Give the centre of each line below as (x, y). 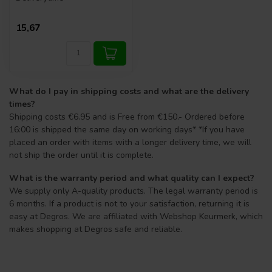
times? (22, 104)
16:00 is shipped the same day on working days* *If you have (127, 129)
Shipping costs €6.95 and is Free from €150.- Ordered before (127, 117)
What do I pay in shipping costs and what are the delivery (129, 91)
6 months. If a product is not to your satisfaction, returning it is (129, 203)
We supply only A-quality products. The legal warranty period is (134, 191)
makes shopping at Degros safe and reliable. (96, 229)
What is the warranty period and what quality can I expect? (132, 178)
